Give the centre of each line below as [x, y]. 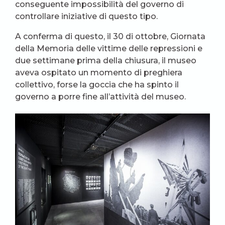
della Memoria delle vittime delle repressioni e [109, 49]
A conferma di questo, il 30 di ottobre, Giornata [110, 37]
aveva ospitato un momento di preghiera [99, 73]
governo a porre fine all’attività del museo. [100, 97]
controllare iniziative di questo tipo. [86, 17]
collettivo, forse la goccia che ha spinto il [97, 85]
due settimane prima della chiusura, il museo [106, 61]
